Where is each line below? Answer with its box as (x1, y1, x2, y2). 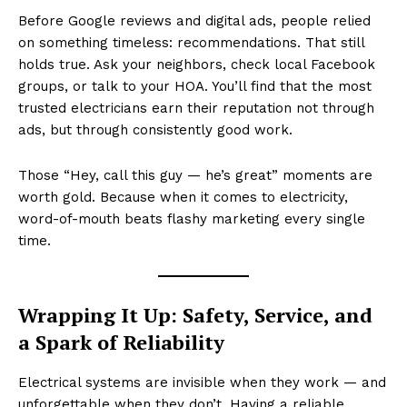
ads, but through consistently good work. (18, 121, 293, 138)
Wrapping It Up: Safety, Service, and (18, 301, 372, 328)
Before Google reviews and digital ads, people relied (18, 12, 371, 29)
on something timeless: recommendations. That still (18, 34, 364, 51)
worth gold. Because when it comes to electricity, (18, 188, 348, 205)
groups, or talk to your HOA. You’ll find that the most (18, 77, 372, 94)
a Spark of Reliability (18, 328, 224, 355)
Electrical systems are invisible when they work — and (18, 373, 386, 391)
